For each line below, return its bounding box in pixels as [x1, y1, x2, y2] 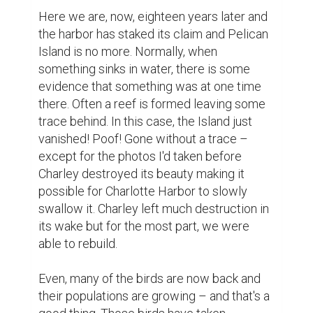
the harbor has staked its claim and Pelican [38, 27, 268, 42]
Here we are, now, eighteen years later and [38, 9, 268, 24]
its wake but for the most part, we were [38, 219, 249, 234]
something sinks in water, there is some [38, 61, 250, 77]
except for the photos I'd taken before [38, 149, 242, 164]
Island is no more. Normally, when [38, 44, 217, 59]
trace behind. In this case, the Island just [38, 114, 252, 129]
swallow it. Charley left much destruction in [38, 201, 269, 217]
